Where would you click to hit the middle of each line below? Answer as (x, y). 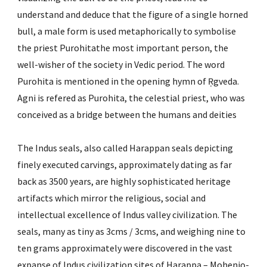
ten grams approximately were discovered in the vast (125, 248)
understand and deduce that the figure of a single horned (133, 14)
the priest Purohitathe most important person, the (123, 48)
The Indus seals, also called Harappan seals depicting (125, 148)
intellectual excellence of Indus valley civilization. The (128, 215)
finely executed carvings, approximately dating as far (125, 164)
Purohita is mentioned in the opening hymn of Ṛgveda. (128, 81)
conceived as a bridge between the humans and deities (127, 114)
